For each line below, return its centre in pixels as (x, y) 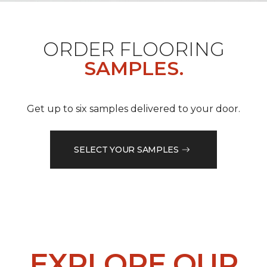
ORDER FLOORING (133, 49)
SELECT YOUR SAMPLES (126, 149)
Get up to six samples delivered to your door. (133, 109)
